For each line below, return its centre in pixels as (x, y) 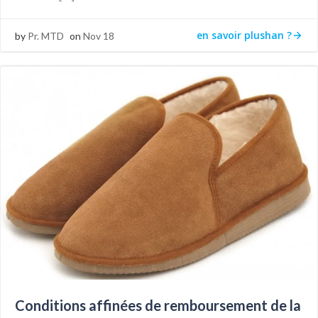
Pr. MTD (46, 36)
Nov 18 (99, 36)
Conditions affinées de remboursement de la (158, 305)
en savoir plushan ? (244, 35)
